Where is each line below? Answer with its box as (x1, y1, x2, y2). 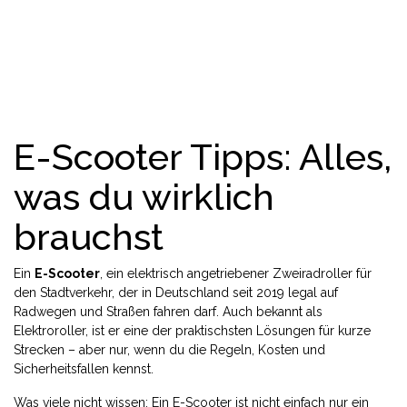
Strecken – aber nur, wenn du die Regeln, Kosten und (14, 342, 325, 357)
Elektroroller (14, 323, 85, 338)
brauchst (14, 215, 164, 258)
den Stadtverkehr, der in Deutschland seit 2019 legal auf (14, 285, 338, 300)
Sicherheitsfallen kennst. (14, 362, 154, 376)
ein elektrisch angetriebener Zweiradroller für (106, 266, 372, 281)
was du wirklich (14, 175, 274, 218)
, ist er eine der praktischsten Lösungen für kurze (85, 323, 371, 338)
